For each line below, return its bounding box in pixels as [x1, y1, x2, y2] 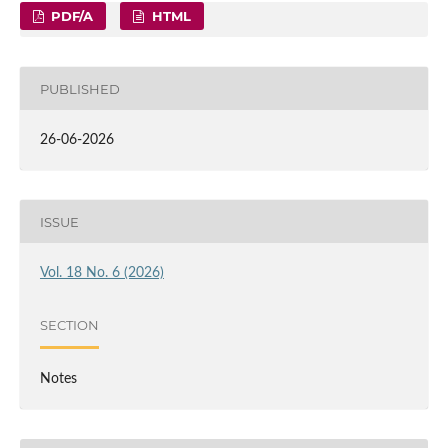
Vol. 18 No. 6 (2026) [39, 266, 164, 281]
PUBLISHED [39, 80, 120, 97]
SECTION [39, 316, 99, 333]
